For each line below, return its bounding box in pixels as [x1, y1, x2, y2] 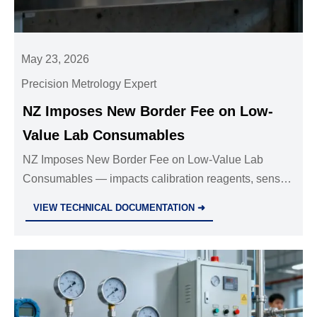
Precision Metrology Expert [21, 77, 157, 90]
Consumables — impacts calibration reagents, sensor [23, 172, 291, 185]
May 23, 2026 [21, 52, 90, 65]
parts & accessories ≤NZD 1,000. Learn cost [23, 191, 244, 204]
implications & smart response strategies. [23, 210, 229, 223]
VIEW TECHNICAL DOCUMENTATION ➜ [33, 202, 206, 213]
